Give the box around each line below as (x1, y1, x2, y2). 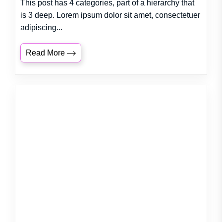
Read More (26, 49, 67, 57)
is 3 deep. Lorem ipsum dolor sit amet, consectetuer (20, 11, 200, 19)
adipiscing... (20, 23, 62, 32)
